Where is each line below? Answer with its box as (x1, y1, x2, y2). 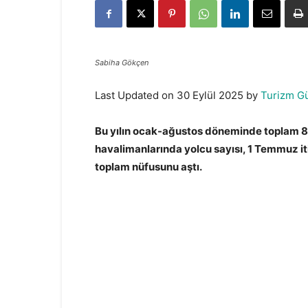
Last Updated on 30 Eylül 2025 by (95, 89, 261, 102)
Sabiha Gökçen (95, 58, 148, 67)
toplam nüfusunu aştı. (95, 160, 202, 173)
